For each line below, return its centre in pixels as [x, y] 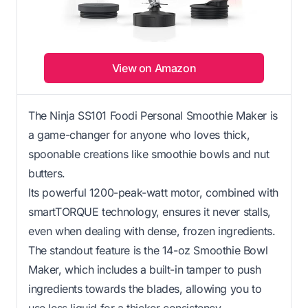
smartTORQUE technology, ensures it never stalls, [150, 211]
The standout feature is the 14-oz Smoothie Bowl [148, 250]
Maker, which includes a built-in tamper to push [145, 269]
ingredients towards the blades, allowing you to [145, 288]
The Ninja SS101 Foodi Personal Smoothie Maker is [153, 115]
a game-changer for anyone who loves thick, [139, 134]
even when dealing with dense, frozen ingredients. [152, 231]
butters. [47, 173]
